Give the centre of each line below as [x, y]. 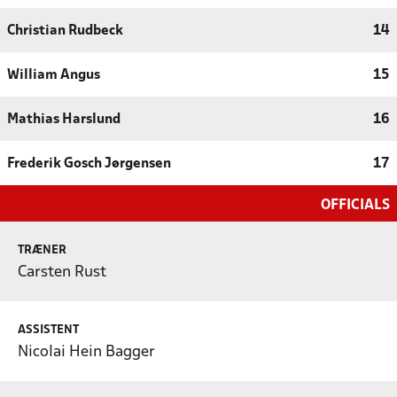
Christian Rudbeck [65, 31]
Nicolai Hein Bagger [86, 352]
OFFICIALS [355, 205]
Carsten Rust [62, 272]
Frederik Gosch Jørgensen [89, 163]
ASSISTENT [48, 330]
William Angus [54, 75]
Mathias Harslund [64, 119]
